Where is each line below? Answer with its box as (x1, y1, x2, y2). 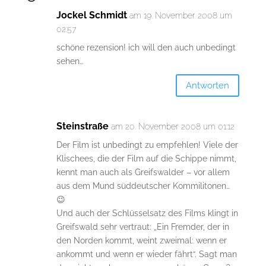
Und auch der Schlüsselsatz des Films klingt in (56, 208, 238, 218)
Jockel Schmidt (56, 9, 127, 21)
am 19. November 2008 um (129, 11, 232, 21)
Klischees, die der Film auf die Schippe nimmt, (56, 154, 236, 164)
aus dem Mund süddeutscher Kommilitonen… (56, 181, 230, 191)
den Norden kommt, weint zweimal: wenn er (56, 236, 227, 246)
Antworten (186, 80, 230, 91)
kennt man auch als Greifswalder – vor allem (56, 167, 230, 178)
